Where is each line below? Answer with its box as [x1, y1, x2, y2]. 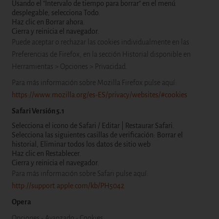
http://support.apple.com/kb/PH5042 [12, 182, 124, 190]
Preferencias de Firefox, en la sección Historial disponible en [12, 50, 191, 58]
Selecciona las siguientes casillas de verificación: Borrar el [12, 131, 183, 139]
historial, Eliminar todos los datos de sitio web [12, 140, 151, 148]
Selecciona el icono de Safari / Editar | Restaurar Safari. [12, 122, 175, 130]
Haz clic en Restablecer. [12, 150, 81, 157]
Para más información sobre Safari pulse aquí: [12, 170, 149, 177]
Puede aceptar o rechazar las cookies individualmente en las [12, 38, 189, 46]
